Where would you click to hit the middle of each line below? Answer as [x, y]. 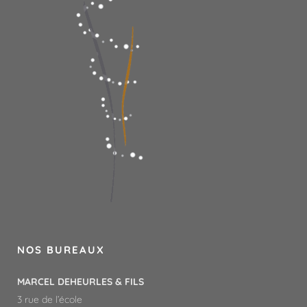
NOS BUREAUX [61, 250]
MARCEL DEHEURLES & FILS [81, 282]
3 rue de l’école [50, 299]
